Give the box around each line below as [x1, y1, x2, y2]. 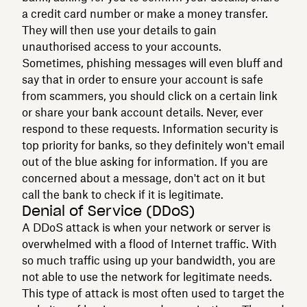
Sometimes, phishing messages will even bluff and [22, 56, 283, 70]
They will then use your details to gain [22, 23, 217, 37]
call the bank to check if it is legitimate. [22, 187, 223, 201]
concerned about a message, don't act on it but [22, 171, 265, 185]
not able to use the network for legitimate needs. [22, 269, 272, 284]
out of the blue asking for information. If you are [22, 154, 268, 169]
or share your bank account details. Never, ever [22, 105, 263, 119]
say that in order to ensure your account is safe [22, 72, 263, 86]
